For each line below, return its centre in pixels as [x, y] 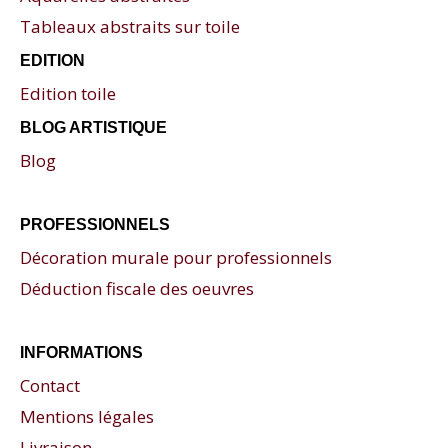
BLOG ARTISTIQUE [93, 128]
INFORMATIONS [81, 353]
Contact [50, 386]
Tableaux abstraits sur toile [130, 27]
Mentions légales [87, 417]
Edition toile [68, 94]
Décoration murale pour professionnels [176, 258]
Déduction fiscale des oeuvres [137, 289]
